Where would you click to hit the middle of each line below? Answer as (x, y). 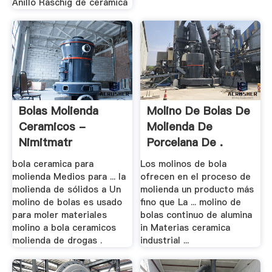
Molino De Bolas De (199, 111)
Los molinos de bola (184, 164)
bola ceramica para (53, 164)
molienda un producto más (197, 189)
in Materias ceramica (185, 227)
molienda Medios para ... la (69, 176)
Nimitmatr (45, 143)
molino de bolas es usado (67, 202)
